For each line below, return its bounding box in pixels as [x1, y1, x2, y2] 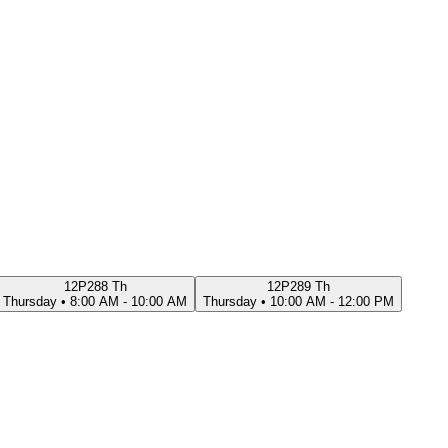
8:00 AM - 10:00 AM [70, 293, 187, 309]
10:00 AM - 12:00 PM [270, 293, 394, 309]
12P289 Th [267, 278, 330, 294]
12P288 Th [63, 278, 127, 294]
